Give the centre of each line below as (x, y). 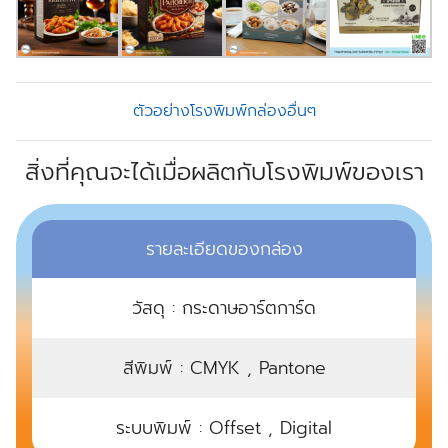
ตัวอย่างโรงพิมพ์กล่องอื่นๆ (224, 110)
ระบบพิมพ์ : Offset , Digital (224, 427)
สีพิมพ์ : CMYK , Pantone (224, 367)
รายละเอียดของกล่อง (224, 248)
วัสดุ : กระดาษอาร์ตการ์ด (224, 307)
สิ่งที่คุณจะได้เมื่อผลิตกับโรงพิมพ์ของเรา (224, 171)
